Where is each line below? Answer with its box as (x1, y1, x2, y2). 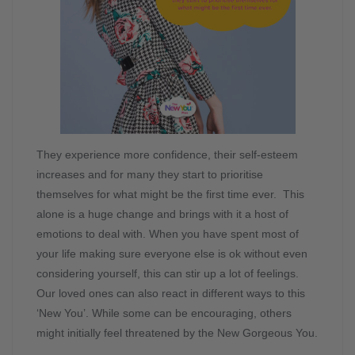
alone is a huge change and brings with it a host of (36, 208, 288, 221)
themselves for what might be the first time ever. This (36, 188, 304, 201)
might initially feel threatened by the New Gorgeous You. (36, 326, 318, 340)
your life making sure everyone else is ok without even (36, 247, 307, 261)
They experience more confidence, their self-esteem (36, 148, 298, 162)
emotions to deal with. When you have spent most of (36, 227, 299, 241)
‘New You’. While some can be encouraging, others (36, 307, 292, 320)
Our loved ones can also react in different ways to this (36, 287, 305, 300)
